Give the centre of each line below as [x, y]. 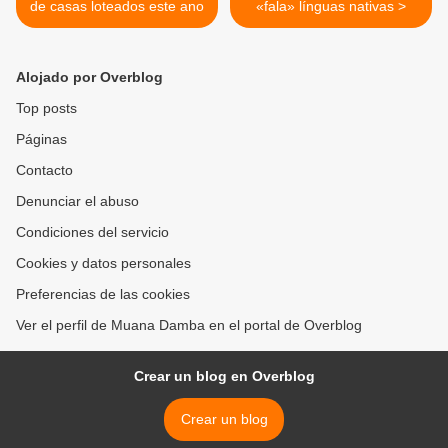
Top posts [46, 108]
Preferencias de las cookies [103, 294]
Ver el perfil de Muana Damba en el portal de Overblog [189, 325]
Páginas [41, 139]
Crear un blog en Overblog [224, 376]
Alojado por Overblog [89, 77]
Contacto [44, 170]
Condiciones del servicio [92, 232]
